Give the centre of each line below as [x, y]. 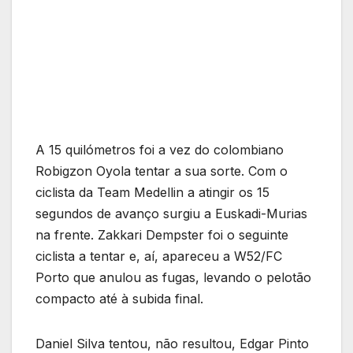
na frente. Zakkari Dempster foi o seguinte [162, 235]
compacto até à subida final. [119, 299]
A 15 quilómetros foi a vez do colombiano [160, 150]
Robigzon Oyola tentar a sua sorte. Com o [162, 171]
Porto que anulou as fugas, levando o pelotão [173, 278]
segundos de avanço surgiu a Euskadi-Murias [171, 214]
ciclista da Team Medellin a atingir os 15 [152, 193]
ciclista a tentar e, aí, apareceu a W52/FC [159, 256]
